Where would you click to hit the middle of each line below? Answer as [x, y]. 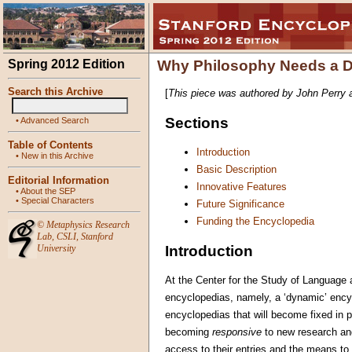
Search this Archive [55, 92]
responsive [237, 332]
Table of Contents [50, 145]
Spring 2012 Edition [66, 64]
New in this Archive [57, 156]
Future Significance [240, 204]
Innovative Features [242, 187]
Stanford [97, 236]
